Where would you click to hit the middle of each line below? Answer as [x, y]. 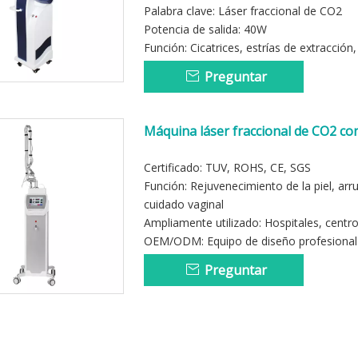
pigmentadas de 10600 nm [223, 149]
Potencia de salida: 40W [205, 29]
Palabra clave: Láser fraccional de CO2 [243, 11]
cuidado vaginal [184, 204]
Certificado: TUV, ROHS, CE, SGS [227, 167]
